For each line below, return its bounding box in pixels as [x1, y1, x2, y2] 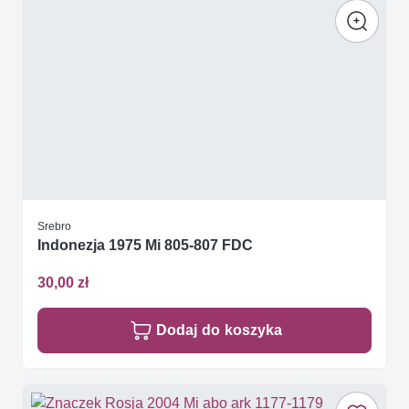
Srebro [37, 218, 71, 233]
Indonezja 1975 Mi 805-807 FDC [37, 236, 253, 254]
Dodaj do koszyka [156, 321, 282, 340]
